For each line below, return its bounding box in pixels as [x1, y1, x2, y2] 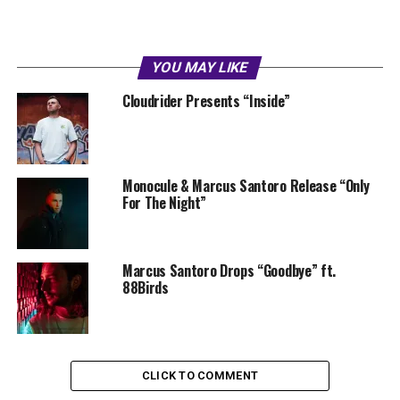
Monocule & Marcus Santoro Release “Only [121, 175, 370, 197]
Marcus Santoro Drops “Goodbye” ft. [121, 260, 336, 282]
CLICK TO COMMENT [141, 369, 259, 383]
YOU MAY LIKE [150, 59, 251, 77]
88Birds [121, 277, 169, 299]
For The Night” [121, 192, 206, 214]
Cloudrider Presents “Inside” [121, 90, 290, 112]
